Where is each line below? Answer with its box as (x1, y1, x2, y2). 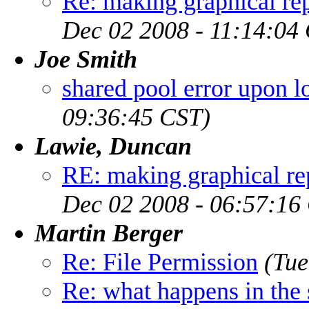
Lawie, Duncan (34, 132, 192, 160)
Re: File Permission (62, 248, 258, 276)
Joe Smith (34, 45, 137, 73)
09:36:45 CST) (62, 103, 210, 131)
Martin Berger (34, 219, 183, 247)
